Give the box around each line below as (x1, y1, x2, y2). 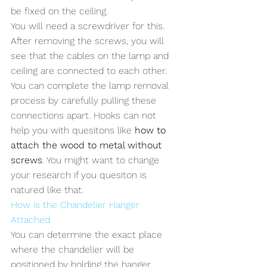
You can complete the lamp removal (11, 80, 172, 91)
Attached (11, 214, 50, 225)
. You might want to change (42, 154, 162, 166)
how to (135, 125, 169, 136)
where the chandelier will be (11, 244, 137, 255)
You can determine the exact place (11, 229, 165, 240)
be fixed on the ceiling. (11, 5, 111, 17)
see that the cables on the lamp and (11, 50, 172, 61)
